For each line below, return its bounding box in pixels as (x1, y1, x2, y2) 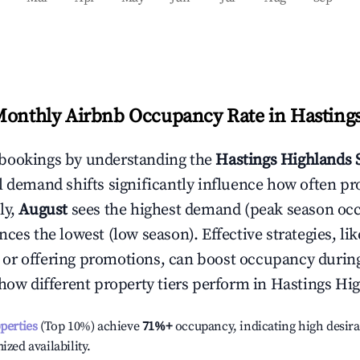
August (18, 200, 68, 220)
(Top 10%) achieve (37, 318, 140, 334)
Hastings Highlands (215, 150, 352, 170)
